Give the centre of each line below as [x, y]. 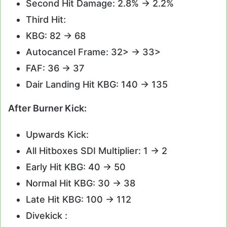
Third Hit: [46, 20]
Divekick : [47, 216]
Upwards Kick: [57, 135]
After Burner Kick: [47, 108]
